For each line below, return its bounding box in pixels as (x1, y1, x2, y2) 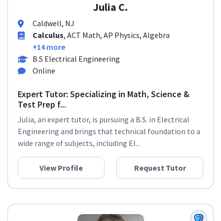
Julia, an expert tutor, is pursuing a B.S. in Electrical (18, 118, 189, 128)
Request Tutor (134, 166, 186, 177)
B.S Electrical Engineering (33, 57, 120, 68)
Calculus (33, 34, 64, 44)
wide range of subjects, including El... (18, 142, 140, 152)
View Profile (39, 166, 83, 177)
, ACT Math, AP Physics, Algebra (64, 34, 170, 44)
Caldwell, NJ (33, 22, 74, 32)
